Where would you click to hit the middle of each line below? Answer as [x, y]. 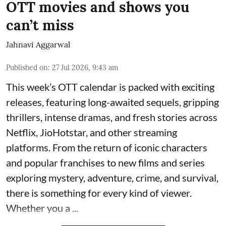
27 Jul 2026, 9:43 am [85, 68]
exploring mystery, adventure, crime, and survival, [112, 178]
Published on [27, 68]
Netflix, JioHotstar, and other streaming [92, 132]
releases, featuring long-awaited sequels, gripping [112, 102]
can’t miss [40, 25]
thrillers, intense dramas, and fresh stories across [112, 117]
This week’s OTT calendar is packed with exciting [110, 87]
